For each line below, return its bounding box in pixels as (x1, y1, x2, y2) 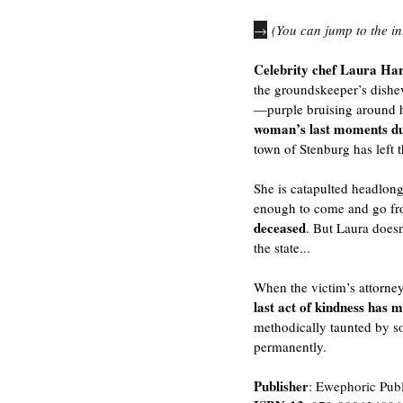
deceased (254, 218, 306, 237)
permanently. (254, 337, 327, 355)
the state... (254, 238, 310, 256)
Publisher (254, 376, 309, 396)
